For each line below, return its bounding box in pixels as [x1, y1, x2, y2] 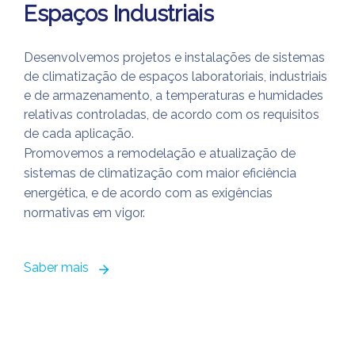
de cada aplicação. [24, 126, 134, 141]
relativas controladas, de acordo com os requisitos [24, 107, 319, 122]
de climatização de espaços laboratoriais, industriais [24, 69, 327, 84]
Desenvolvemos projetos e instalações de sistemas [24, 50, 325, 65]
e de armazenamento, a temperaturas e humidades [24, 88, 323, 103]
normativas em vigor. [24, 205, 145, 220]
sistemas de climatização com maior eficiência [24, 166, 296, 181]
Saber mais [24, 260, 89, 275]
